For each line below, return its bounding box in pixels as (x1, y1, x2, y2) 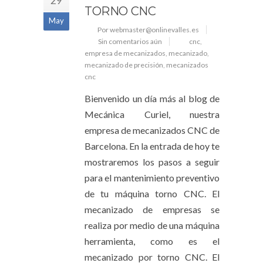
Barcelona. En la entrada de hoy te (85, 140, 220, 151)
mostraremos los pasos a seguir (85, 156, 220, 167)
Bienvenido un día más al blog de (85, 92, 220, 104)
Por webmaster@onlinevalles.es (97, 25, 199, 34)
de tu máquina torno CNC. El (85, 187, 220, 199)
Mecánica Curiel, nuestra (85, 108, 220, 120)
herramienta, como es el (85, 235, 220, 247)
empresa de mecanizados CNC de (85, 124, 220, 136)
